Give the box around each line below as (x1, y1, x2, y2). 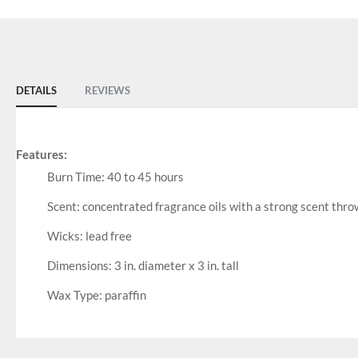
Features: (16, 147, 67, 162)
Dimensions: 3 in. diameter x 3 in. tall (46, 258, 239, 273)
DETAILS (16, 84, 57, 97)
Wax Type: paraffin (46, 288, 146, 303)
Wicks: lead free (46, 229, 132, 244)
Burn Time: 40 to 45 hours (46, 169, 184, 185)
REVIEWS (85, 84, 130, 97)
